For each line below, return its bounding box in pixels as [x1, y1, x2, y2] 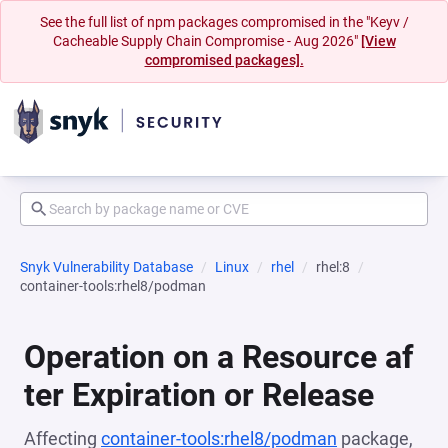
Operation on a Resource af [24, 338, 413, 376]
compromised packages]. [144, 52, 304, 68]
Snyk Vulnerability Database [20, 259, 193, 275]
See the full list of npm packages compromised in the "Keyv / [39, 14, 409, 30]
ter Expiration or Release [24, 376, 374, 414]
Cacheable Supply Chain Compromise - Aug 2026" [52, 33, 361, 49]
